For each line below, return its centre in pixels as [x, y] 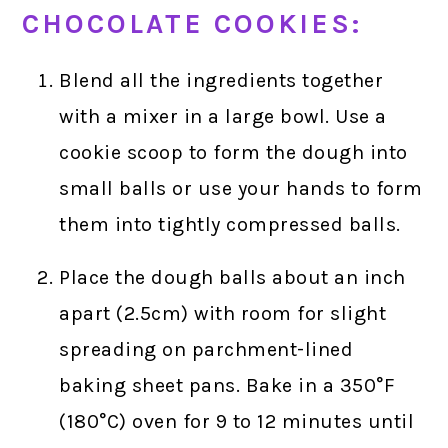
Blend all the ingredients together [221, 81]
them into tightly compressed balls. [230, 225]
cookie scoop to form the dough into [233, 153]
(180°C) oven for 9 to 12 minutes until [237, 422]
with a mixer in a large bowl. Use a [223, 117]
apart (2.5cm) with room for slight [223, 314]
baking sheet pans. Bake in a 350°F [227, 386]
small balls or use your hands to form [241, 189]
